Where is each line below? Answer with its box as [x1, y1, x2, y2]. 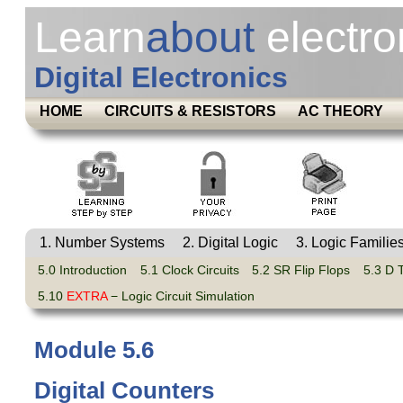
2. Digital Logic [183, 235, 278, 250]
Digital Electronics [34, 61, 288, 94]
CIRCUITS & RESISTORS [104, 103, 276, 119]
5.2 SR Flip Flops [252, 263, 351, 278]
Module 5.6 [34, 337, 154, 363]
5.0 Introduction [38, 263, 128, 278]
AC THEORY [298, 103, 383, 119]
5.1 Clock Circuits [139, 263, 239, 278]
